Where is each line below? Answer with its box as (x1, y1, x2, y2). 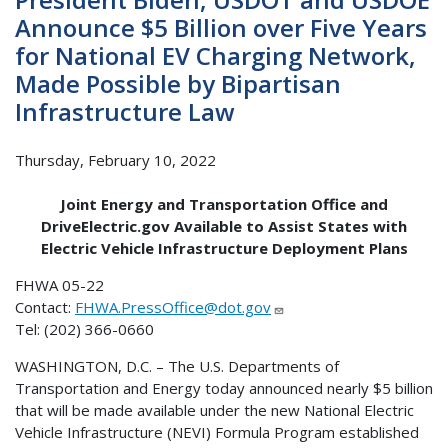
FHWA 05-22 (15, 275, 104, 296)
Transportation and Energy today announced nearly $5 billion (15, 378, 433, 399)
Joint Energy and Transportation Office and (60, 194, 388, 215)
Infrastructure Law (15, 95, 235, 129)
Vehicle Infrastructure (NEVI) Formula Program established (15, 422, 419, 443)
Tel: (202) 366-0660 (15, 319, 154, 340)
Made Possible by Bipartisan (15, 67, 341, 101)
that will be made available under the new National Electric (15, 400, 414, 421)
